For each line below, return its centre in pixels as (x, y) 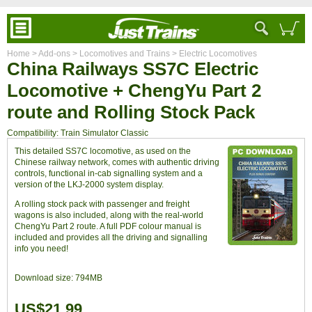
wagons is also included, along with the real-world (109, 215)
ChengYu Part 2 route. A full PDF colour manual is (108, 226)
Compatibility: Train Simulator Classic (78, 133)
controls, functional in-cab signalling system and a (109, 173)
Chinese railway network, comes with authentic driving (117, 162)
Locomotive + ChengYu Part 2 (134, 91)
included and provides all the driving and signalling (111, 237)
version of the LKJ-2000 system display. (89, 185)
